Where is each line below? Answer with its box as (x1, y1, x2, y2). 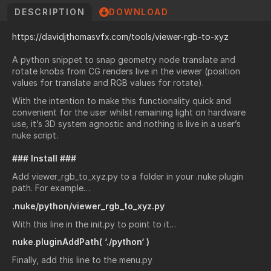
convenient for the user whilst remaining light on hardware (12, 106, 246, 117)
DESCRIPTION (15, 7, 85, 17)
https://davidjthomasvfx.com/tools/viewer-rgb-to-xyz (12, 31, 229, 42)
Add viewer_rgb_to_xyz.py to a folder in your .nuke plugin (12, 171, 243, 181)
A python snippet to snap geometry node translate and (12, 54, 235, 65)
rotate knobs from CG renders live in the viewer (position (12, 66, 240, 76)
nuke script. (12, 129, 58, 140)
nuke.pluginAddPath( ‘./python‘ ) (12, 237, 149, 247)
